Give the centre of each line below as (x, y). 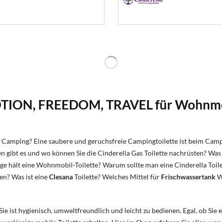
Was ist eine (30, 177)
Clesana (61, 177)
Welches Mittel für (132, 177)
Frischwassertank (188, 177)
